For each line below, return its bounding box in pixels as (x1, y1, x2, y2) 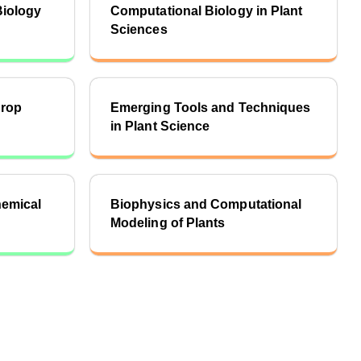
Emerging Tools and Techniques (110, 101, 311, 114)
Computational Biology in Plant (110, 4, 303, 18)
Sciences (110, 23, 168, 36)
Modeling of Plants (110, 216, 226, 230)
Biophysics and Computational (110, 197, 302, 211)
